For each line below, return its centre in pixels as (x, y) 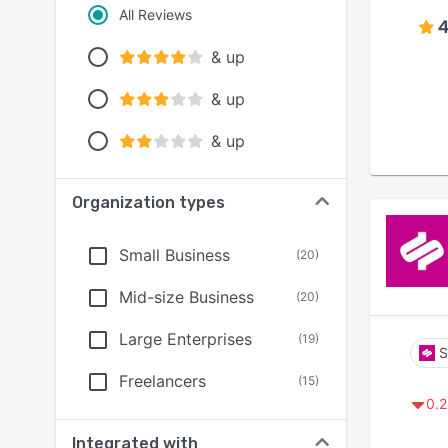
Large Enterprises (185, 339)
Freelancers (162, 381)
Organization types (148, 202)
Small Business (174, 255)
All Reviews (155, 14)
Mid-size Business (186, 297)
